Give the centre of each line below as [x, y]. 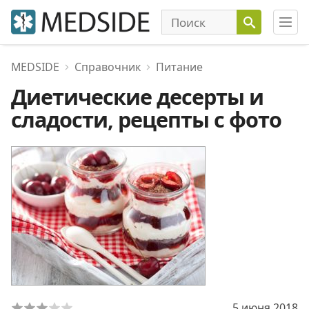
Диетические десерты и [137, 97]
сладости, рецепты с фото [146, 119]
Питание [179, 67]
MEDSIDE [35, 67]
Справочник [108, 67]
